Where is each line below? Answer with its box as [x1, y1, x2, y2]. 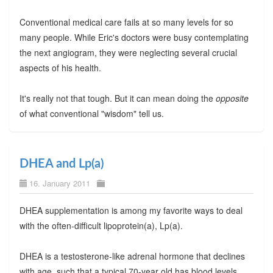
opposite [215, 92, 249, 105]
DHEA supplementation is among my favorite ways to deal [19, 204, 243, 217]
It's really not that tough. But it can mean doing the [19, 92, 216, 105]
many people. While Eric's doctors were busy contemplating [19, 31, 249, 44]
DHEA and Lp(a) [19, 158, 104, 171]
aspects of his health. [19, 62, 101, 74]
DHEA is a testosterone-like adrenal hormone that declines [19, 250, 245, 263]
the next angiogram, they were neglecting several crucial [19, 46, 237, 59]
